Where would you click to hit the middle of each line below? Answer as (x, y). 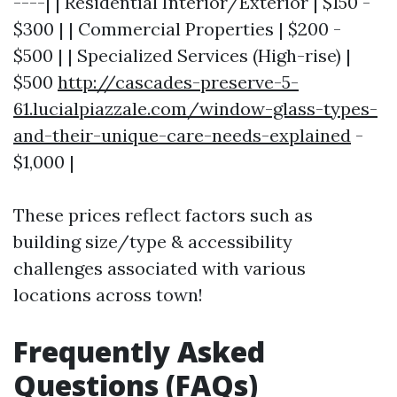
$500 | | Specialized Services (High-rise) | (182, 55)
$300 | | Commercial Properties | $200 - (177, 29)
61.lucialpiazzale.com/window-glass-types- (195, 109)
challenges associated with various (160, 268)
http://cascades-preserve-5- (178, 82)
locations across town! (108, 295)
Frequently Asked (139, 351)
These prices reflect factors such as (163, 215)
